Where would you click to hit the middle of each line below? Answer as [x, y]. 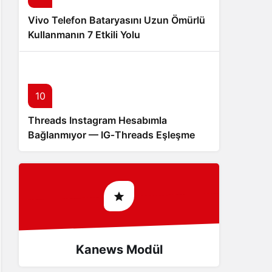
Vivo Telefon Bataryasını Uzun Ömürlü [117, 20]
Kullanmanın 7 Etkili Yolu [84, 35]
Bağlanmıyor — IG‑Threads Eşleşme [111, 135]
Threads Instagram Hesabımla [97, 120]
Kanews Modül [119, 250]
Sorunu [45, 149]
